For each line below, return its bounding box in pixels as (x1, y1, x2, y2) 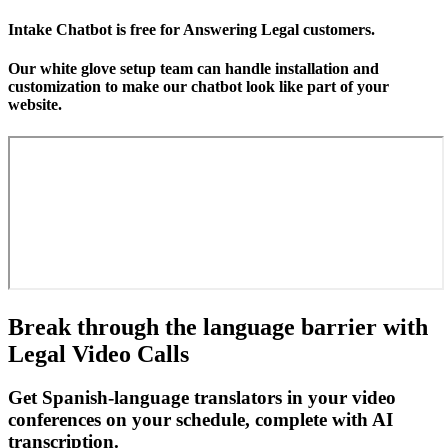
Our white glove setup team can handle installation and (8, 60, 379, 78)
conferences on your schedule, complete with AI (8, 409, 393, 431)
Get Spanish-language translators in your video (8, 387, 396, 409)
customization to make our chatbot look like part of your (8, 78, 389, 96)
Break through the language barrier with (8, 313, 428, 340)
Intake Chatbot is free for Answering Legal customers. (8, 21, 375, 39)
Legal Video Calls (8, 340, 189, 367)
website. (8, 96, 62, 114)
